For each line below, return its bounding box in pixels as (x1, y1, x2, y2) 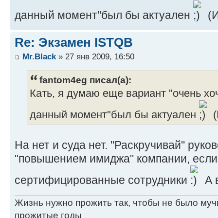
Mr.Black (22, 52, 56, 62)
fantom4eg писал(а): (39, 74, 131, 85)
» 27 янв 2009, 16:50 (56, 52, 134, 62)
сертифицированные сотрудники (15, 173, 190, 186)
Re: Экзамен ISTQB (15, 35, 133, 50)
